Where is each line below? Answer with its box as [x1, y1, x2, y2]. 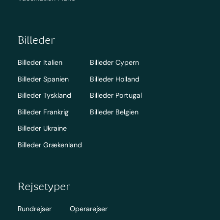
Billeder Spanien [17, 74, 69, 83]
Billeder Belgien [89, 107, 138, 116]
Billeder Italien [17, 58, 62, 67]
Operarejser [69, 204, 108, 214]
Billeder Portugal [89, 91, 142, 100]
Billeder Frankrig [17, 107, 69, 116]
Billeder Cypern [89, 58, 139, 67]
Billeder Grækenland [17, 140, 82, 149]
